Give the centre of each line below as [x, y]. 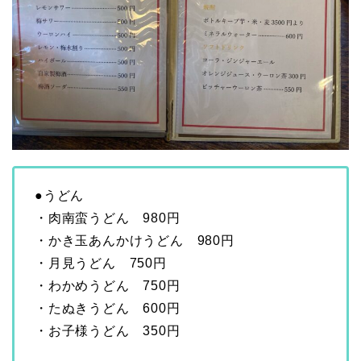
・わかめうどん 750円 [108, 286]
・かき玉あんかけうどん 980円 [135, 241]
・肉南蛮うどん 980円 [108, 218]
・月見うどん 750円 [101, 263]
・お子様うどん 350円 [108, 331]
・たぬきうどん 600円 [108, 309]
